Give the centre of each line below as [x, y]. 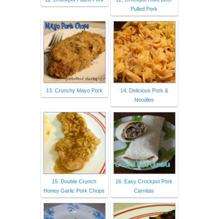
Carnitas [144, 190]
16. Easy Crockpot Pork [144, 181]
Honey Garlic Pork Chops [74, 190]
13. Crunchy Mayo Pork [74, 90]
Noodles [144, 99]
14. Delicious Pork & [144, 90]
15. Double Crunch [74, 181]
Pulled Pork [144, 9]
